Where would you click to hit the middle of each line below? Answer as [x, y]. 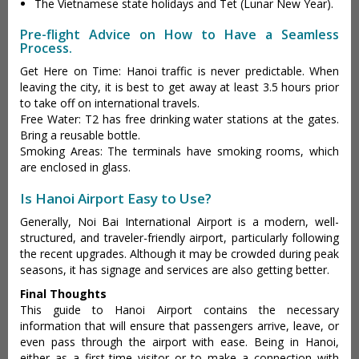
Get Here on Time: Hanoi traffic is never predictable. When [179, 71]
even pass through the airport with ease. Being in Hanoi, [179, 341]
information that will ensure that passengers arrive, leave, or [179, 325]
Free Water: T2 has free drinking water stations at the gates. [179, 119]
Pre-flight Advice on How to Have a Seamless [179, 34]
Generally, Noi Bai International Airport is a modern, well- [179, 221]
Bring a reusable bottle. [80, 135]
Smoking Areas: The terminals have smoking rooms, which [179, 151]
